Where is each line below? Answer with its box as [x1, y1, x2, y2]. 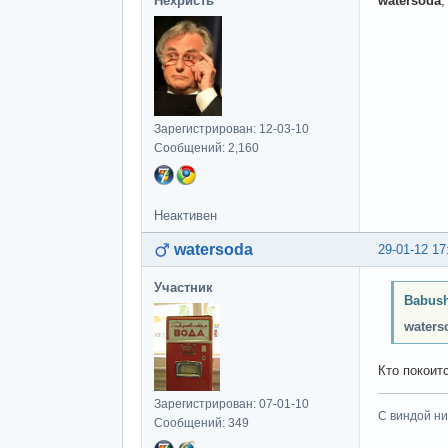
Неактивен [154, 207, 217, 223]
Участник [154, 279, 213, 295]
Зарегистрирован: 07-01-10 [154, 396, 309, 411]
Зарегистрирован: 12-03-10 [154, 121, 309, 136]
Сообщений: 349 [154, 415, 249, 430]
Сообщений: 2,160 [154, 140, 259, 155]
